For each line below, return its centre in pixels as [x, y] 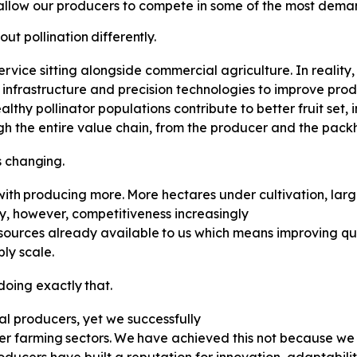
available [129, 233]
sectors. [88, 338]
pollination [56, 37]
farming [38, 338]
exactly [59, 286]
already [73, 233]
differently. [122, 37]
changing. [35, 161]
